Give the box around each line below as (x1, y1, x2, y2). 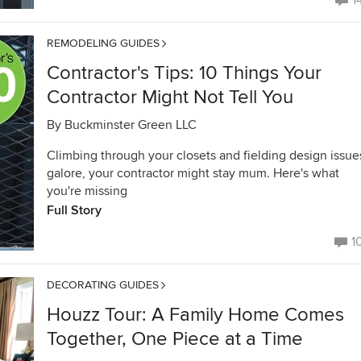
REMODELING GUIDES (47, 36, 160, 50)
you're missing (47, 183, 127, 199)
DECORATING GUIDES (47, 278, 159, 292)
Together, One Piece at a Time (47, 327, 303, 351)
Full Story (47, 202, 102, 218)
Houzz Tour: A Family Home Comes (47, 303, 344, 326)
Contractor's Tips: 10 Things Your (47, 61, 322, 85)
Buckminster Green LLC (64, 117, 197, 133)
